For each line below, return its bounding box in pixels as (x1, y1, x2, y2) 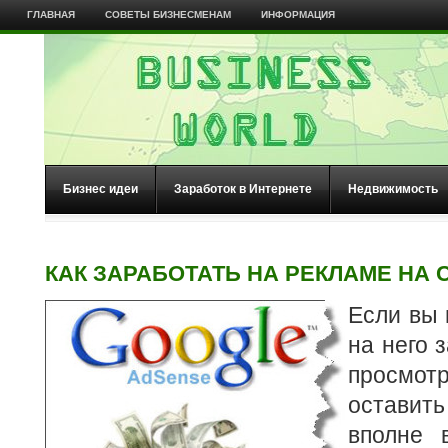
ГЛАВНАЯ (26, 9, 75, 20)
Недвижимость (348, 182, 438, 196)
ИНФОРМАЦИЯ (260, 9, 335, 20)
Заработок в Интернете (174, 182, 312, 196)
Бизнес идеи (63, 182, 138, 196)
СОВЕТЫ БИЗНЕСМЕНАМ (104, 9, 231, 20)
